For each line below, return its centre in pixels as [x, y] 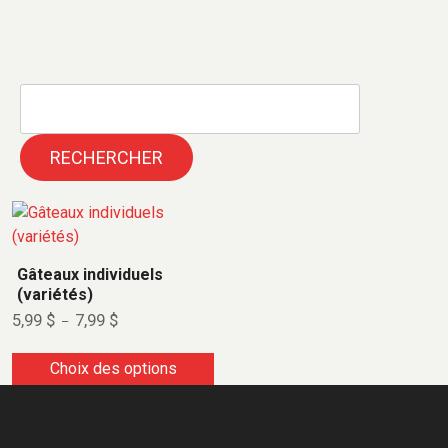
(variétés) [55, 294]
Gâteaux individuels [90, 274]
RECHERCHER [106, 157]
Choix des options [113, 369]
